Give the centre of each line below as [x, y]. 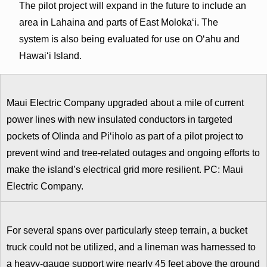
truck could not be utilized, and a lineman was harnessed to [131, 247]
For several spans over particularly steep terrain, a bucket [127, 230]
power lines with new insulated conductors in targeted [119, 119]
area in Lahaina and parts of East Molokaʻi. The [118, 22]
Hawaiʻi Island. [50, 55]
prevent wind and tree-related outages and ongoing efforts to [133, 153]
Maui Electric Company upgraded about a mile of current [125, 103]
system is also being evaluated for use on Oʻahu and [129, 39]
